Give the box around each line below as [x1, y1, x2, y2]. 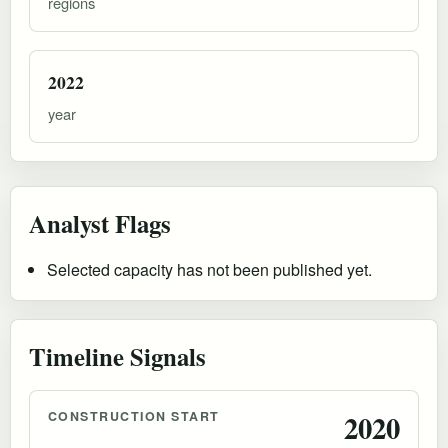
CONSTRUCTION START [48, 406, 220, 425]
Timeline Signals [29, 337, 206, 374]
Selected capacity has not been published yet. [47, 257, 372, 281]
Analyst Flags [29, 204, 171, 241]
